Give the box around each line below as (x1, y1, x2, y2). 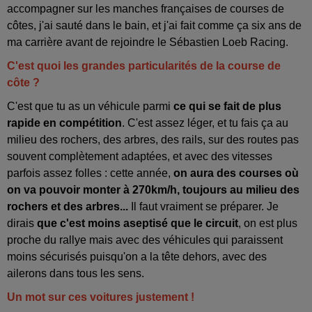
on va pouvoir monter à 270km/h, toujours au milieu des (7, 183, 299, 196)
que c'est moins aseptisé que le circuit (37, 217, 238, 229)
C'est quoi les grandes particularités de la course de (7, 59, 281, 72)
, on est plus (238, 217, 297, 229)
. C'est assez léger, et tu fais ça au (122, 116, 288, 129)
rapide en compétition (7, 116, 122, 129)
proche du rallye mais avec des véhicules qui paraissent (7, 233, 283, 246)
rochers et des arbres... (7, 200, 128, 212)
